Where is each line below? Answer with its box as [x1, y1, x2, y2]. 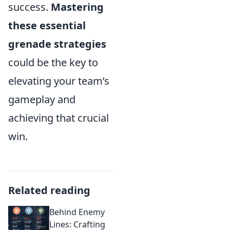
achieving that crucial [8, 111, 109, 125]
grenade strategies [8, 37, 106, 51]
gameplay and [8, 92, 75, 106]
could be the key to [8, 55, 98, 69]
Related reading [8, 183, 90, 197]
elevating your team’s [8, 74, 109, 88]
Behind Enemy [49, 206, 105, 218]
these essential [8, 18, 86, 32]
